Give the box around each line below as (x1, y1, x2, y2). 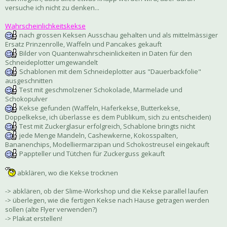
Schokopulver (5, 94, 48, 104)
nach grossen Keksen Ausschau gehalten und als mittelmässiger (18, 30, 218, 40)
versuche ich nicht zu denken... (5, 3, 99, 13)
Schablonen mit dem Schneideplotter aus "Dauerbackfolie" (18, 67, 201, 77)
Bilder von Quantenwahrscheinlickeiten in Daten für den (18, 49, 192, 58)
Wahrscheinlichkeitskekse (5, 21, 86, 31)
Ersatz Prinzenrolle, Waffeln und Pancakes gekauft (5, 40, 162, 49)
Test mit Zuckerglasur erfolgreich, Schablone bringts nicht (18, 122, 195, 131)
